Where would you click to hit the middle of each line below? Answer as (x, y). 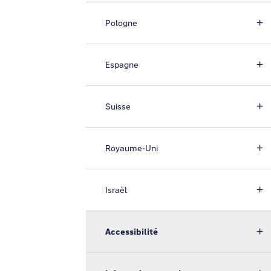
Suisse (118, 106)
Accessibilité (132, 232)
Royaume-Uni (132, 148)
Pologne (121, 23)
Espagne (122, 65)
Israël (116, 190)
